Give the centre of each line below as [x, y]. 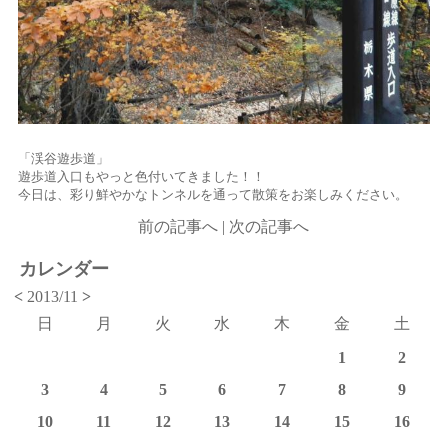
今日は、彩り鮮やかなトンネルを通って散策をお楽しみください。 [213, 194]
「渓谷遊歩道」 [64, 158]
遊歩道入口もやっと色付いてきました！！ [142, 176]
